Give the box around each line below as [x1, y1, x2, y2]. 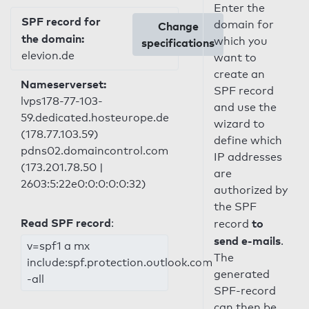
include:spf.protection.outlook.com [27, 256, 212, 269]
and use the [213, 101, 277, 114]
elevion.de [21, 49, 74, 62]
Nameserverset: [21, 77, 106, 91]
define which [213, 134, 282, 147]
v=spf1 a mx [27, 239, 90, 252]
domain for [213, 18, 274, 31]
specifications [141, 36, 215, 50]
